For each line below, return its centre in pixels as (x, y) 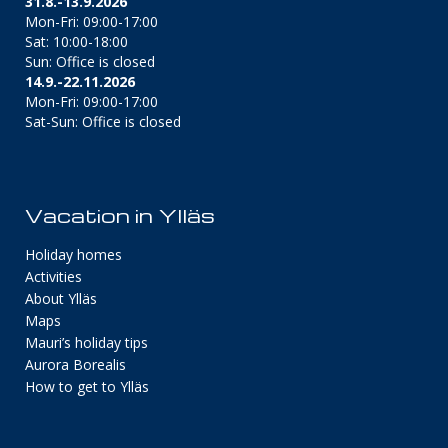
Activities (53, 277)
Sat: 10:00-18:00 (76, 42)
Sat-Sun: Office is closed (103, 122)
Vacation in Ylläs (120, 215)
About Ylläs (61, 299)
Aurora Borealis (75, 365)
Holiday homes (73, 255)
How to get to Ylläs (87, 387)
